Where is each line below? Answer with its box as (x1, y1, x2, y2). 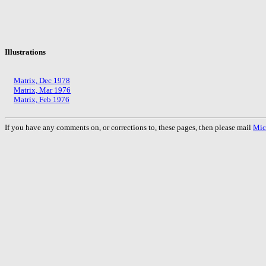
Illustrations (5, 47, 46, 56)
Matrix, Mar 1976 (14, 85, 71, 94)
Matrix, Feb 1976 (14, 94, 69, 104)
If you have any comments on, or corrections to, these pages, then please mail (5, 122, 253, 132)
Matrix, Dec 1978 (14, 75, 70, 85)
